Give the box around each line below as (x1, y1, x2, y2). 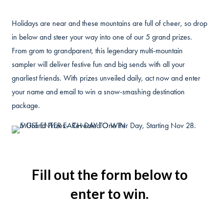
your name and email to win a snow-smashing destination (12, 87, 185, 96)
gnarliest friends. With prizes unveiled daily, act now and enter (12, 73, 200, 83)
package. (12, 101, 40, 110)
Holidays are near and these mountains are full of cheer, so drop (12, 19, 207, 28)
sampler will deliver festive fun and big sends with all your (12, 60, 185, 69)
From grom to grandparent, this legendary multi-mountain (12, 46, 183, 55)
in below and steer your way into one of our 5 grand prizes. (12, 32, 192, 42)
